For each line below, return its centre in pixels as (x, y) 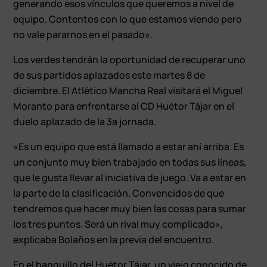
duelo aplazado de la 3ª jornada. (85, 121)
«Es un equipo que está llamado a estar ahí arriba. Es (129, 146)
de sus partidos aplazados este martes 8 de (109, 75)
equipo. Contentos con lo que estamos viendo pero (128, 19)
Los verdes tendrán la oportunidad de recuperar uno (130, 59)
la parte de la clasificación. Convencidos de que (119, 193)
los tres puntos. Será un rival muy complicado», (118, 224)
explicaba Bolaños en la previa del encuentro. (114, 239)
